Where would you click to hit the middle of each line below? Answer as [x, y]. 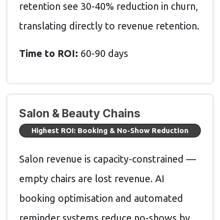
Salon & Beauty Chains [80, 113]
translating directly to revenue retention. [109, 26]
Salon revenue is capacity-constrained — [108, 159]
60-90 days [103, 54]
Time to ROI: [49, 54]
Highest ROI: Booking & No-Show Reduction [110, 131]
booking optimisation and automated [101, 198]
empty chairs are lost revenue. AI [92, 178]
